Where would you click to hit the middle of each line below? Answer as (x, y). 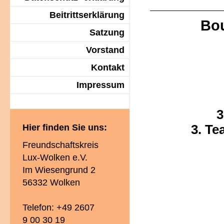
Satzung (107, 32)
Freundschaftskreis (60, 145)
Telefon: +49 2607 (58, 207)
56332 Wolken (51, 182)
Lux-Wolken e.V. (55, 157)
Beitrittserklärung (87, 15)
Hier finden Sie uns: (65, 127)
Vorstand (105, 50)
